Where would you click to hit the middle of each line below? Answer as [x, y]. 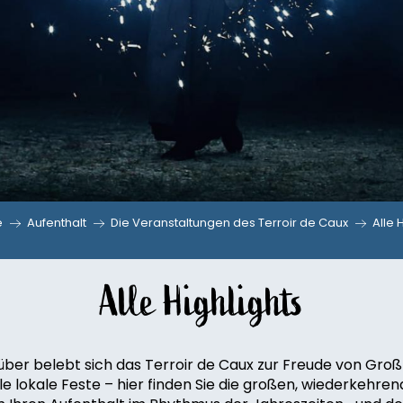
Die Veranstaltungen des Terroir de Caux [229, 223]
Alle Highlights [201, 302]
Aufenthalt [56, 223]
